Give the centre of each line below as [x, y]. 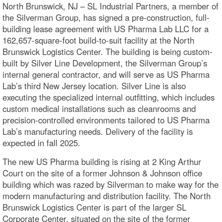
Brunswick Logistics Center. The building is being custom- [108, 52]
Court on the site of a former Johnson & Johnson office [102, 173]
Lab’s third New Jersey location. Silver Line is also [94, 86]
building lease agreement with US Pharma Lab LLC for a [106, 29]
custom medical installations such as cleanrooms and [99, 109]
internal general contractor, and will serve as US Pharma [106, 74]
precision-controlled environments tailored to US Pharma [106, 120]
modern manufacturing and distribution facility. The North [107, 196]
